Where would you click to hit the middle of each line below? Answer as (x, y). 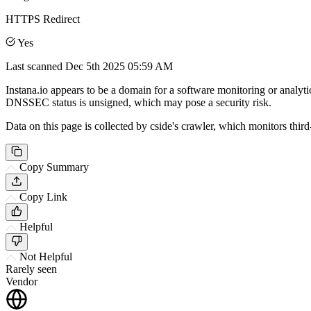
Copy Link (43, 196)
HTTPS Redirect (43, 19)
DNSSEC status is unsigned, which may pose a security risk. (138, 102)
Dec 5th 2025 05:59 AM (119, 66)
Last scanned (35, 66)
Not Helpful (46, 256)
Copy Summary (54, 167)
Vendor (22, 281)
